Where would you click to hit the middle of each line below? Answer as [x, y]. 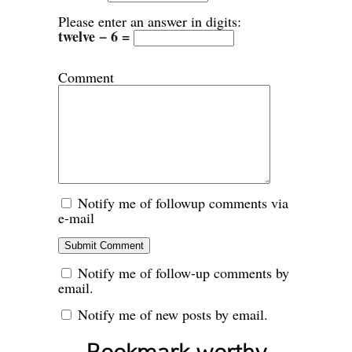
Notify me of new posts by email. [173, 315]
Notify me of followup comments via [183, 203]
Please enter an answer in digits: [150, 22]
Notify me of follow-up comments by [183, 273]
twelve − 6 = [96, 37]
